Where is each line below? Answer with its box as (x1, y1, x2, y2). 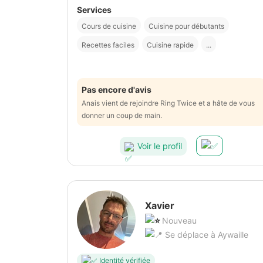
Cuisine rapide (147, 41, 194, 50)
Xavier (145, 200, 174, 212)
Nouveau (162, 215, 197, 226)
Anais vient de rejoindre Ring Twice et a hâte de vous (82, 99, 255, 108)
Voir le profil (137, 140, 182, 151)
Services (77, 5, 112, 15)
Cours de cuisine (82, 22, 136, 31)
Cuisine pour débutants (149, 22, 224, 31)
